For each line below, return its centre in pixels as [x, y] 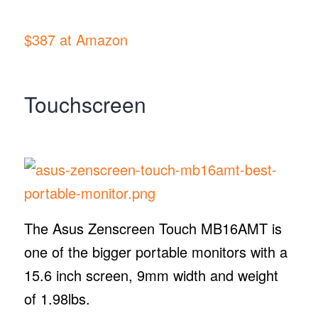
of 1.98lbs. [61, 298]
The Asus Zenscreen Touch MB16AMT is [153, 228]
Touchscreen [85, 104]
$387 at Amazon [76, 39]
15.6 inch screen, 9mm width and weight [151, 275]
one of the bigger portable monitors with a [155, 251]
